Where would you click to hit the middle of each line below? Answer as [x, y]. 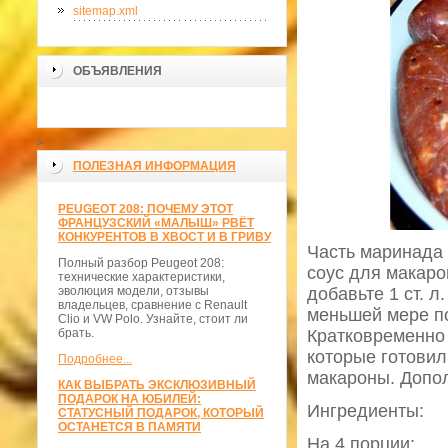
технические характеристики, [141, 277]
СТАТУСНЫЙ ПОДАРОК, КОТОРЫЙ [161, 413]
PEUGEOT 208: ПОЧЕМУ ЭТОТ [145, 209]
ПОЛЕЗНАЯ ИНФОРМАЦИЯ [154, 166]
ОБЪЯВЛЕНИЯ [117, 71]
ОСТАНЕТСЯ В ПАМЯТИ [129, 427]
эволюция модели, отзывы [133, 291]
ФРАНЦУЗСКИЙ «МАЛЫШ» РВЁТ [156, 223]
